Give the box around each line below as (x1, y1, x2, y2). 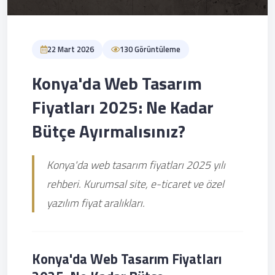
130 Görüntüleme (120, 43, 180, 55)
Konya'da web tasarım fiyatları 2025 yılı (47, 157, 225, 173)
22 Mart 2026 (47, 43, 94, 55)
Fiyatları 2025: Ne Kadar (32, 94, 214, 120)
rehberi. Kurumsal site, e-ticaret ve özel (47, 176, 224, 192)
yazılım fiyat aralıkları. (47, 195, 145, 211)
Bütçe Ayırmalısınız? (32, 118, 185, 144)
